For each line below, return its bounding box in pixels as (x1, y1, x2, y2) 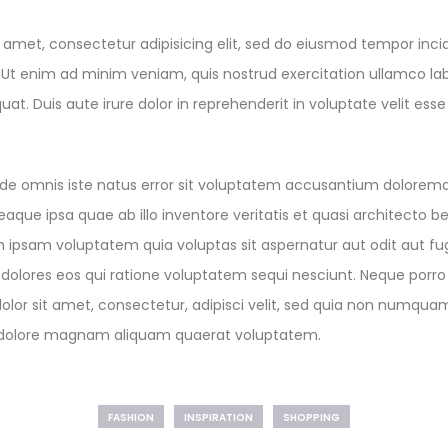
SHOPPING (283, 409, 340, 425)
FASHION (108, 409, 154, 425)
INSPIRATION (184, 409, 253, 425)
